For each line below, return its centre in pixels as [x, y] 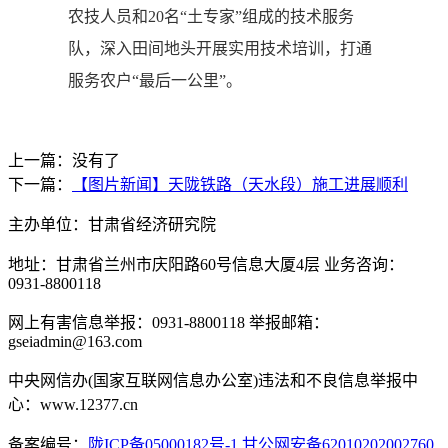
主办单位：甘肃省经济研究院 [112, 224]
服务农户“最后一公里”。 [155, 80]
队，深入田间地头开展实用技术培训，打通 [220, 48]
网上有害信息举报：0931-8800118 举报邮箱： [168, 322]
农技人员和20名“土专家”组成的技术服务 [211, 16]
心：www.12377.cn [73, 404]
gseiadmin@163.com [75, 341]
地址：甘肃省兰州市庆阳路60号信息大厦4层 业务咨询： [206, 264]
